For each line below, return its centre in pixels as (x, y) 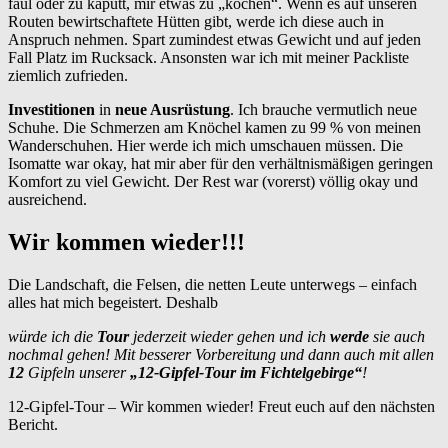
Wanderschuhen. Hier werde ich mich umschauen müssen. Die (205, 146)
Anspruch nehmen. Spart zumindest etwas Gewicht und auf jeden (214, 40)
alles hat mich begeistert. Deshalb (113, 303)
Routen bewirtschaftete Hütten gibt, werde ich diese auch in (196, 22)
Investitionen (53, 110)
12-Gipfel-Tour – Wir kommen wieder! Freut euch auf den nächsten (221, 407)
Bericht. (33, 425)
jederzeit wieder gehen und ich (229, 337)
